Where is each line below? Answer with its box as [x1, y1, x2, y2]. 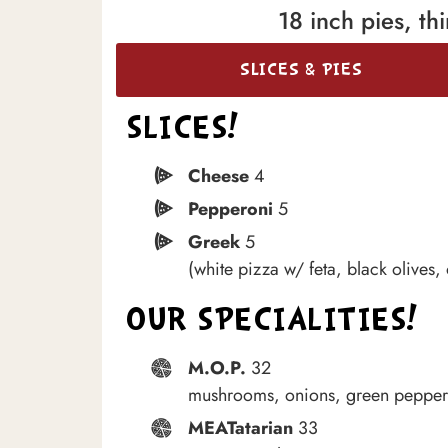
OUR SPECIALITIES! [126, 297, 419, 349]
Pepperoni [188, 196, 273, 223]
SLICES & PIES [239, 57, 363, 86]
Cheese [188, 163, 254, 190]
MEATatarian [188, 415, 293, 442]
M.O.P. [188, 355, 246, 382]
